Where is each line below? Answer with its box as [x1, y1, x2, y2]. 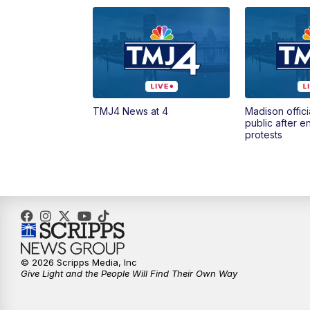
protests [244, 129, 282, 141]
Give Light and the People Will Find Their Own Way [21, 268, 237, 280]
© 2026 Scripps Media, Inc [21, 257, 137, 268]
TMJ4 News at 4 [93, 105, 169, 118]
